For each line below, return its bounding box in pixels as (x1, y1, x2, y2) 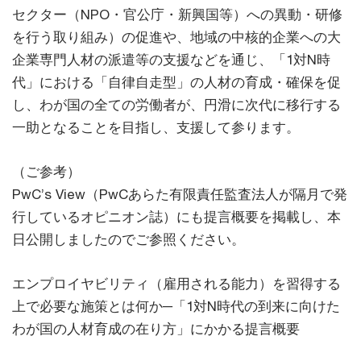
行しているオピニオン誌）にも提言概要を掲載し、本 (12, 208, 341, 225)
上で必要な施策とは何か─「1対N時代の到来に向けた (12, 297, 340, 314)
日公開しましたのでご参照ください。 (12, 230, 245, 247)
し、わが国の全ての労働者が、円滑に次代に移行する (12, 96, 341, 113)
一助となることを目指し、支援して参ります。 (12, 118, 300, 135)
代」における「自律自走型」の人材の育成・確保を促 (12, 73, 341, 90)
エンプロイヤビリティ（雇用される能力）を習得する (12, 275, 341, 292)
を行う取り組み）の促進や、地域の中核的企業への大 (12, 28, 341, 45)
